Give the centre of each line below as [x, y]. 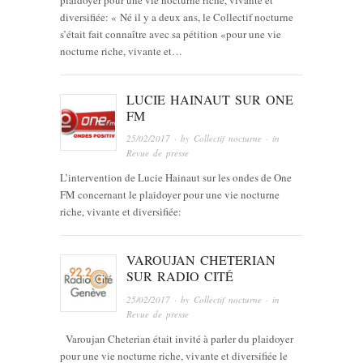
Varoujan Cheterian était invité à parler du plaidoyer [177, 338]
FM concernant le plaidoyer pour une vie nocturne [170, 195]
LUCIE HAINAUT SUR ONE [210, 99]
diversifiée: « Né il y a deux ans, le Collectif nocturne [177, 17]
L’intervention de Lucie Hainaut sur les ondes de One [176, 178]
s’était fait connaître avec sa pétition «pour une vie [171, 34]
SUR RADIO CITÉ [180, 276]
